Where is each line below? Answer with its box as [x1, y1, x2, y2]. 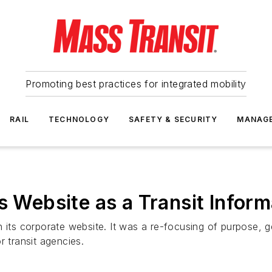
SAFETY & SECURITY [129, 115, 218, 124]
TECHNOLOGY [49, 115, 109, 124]
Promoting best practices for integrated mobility [25, 78, 246, 90]
